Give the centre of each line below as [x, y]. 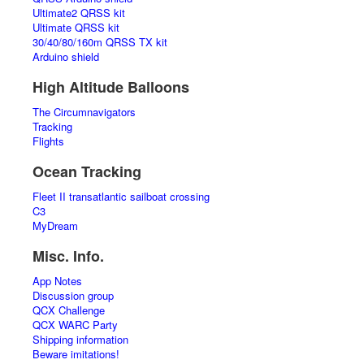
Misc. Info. [68, 256]
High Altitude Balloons [111, 87]
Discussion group [73, 295]
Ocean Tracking [87, 171]
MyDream [55, 225]
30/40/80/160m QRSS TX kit [100, 42]
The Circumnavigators [84, 112]
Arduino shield [66, 56]
